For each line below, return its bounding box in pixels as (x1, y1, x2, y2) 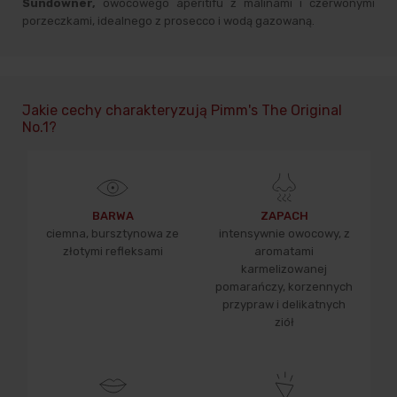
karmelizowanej (241, 262, 328, 276)
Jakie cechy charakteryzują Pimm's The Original (22, 102, 342, 120)
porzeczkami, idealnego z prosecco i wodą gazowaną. (22, 14, 315, 28)
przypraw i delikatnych (222, 298, 346, 312)
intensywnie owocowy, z (218, 227, 350, 241)
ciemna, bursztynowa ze (46, 227, 180, 241)
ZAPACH (260, 209, 308, 223)
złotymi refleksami (62, 245, 163, 259)
